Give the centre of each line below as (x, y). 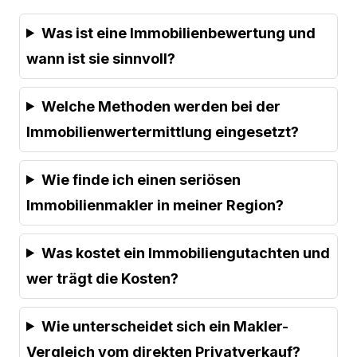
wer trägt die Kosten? (102, 278)
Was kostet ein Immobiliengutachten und (186, 253)
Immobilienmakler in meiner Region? (155, 205)
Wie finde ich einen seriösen (141, 179)
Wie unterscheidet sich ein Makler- (165, 326)
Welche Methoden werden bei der (161, 106)
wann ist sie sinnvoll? (101, 58)
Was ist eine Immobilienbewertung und (179, 33)
